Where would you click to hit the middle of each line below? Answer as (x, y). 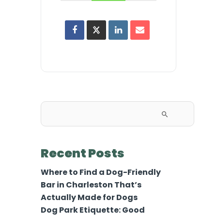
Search (54, 113)
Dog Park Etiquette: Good (93, 210)
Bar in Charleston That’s (91, 185)
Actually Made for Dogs (89, 197)
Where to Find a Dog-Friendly (101, 172)
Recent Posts (83, 153)
